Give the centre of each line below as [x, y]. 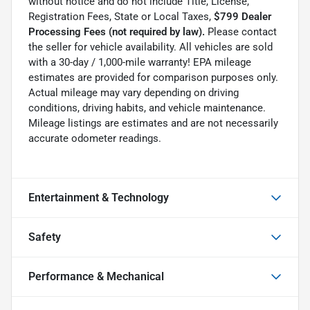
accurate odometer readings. [95, 138]
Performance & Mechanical [96, 276]
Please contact [241, 31]
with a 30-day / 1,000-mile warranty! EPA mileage [140, 62]
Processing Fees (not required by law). [117, 31]
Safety [45, 237]
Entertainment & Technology [99, 197]
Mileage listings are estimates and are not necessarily [153, 123]
